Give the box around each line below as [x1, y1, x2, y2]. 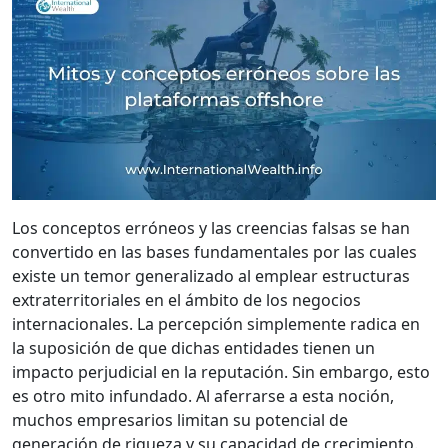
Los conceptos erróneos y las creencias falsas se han [12, 217, 410, 240]
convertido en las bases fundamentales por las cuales [12, 241, 417, 264]
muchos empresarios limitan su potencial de [12, 409, 348, 432]
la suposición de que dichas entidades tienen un [12, 337, 375, 360]
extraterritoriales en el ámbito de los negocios [12, 289, 361, 312]
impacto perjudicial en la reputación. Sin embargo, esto [12, 361, 430, 384]
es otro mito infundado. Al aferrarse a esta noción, [12, 385, 394, 408]
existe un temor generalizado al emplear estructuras [12, 265, 410, 288]
